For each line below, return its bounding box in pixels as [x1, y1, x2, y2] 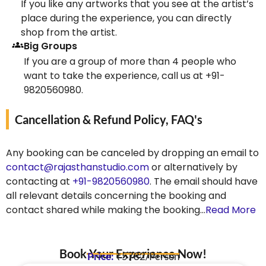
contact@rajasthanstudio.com [6, 160, 149, 174]
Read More [205, 202, 256, 217]
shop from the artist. [21, 25, 117, 39]
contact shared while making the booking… [6, 202, 205, 217]
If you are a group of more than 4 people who [24, 54, 236, 68]
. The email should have [150, 174, 258, 188]
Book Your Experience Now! [59, 246, 207, 261]
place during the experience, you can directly [21, 11, 232, 25]
